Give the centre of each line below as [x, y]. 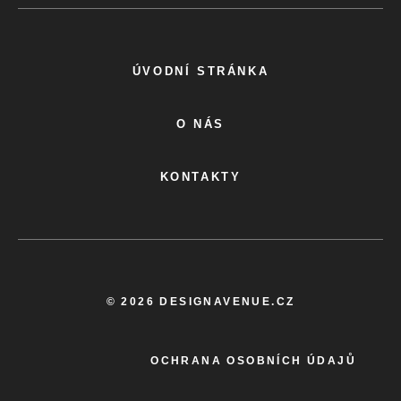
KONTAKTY [200, 176]
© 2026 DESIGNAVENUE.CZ [200, 301]
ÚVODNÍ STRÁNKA [200, 71]
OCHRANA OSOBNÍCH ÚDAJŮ [253, 360]
